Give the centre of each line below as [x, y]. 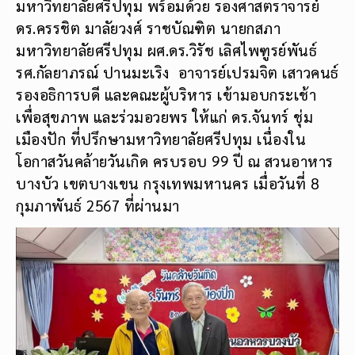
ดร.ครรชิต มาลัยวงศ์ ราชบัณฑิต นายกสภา [148, 27]
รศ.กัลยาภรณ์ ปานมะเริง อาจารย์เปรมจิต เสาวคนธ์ [177, 72]
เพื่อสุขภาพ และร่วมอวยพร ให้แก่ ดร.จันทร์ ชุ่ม [164, 116]
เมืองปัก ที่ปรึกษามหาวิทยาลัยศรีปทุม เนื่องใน [161, 138]
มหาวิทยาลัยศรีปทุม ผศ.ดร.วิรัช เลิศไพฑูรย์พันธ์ [166, 50]
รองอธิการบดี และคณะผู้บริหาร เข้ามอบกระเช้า [166, 94]
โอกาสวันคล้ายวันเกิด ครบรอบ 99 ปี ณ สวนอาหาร [175, 160]
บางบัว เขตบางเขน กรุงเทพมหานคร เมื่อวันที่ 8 [168, 183]
